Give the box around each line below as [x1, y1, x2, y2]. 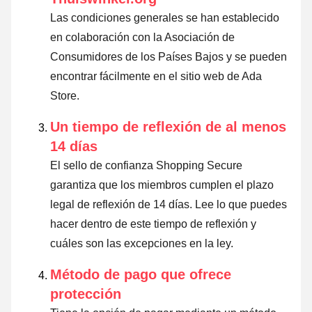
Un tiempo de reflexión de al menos [50, 119, 286, 135]
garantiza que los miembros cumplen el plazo [50, 179, 274, 192]
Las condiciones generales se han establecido [50, 12, 279, 24]
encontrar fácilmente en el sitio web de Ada [50, 70, 262, 83]
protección [50, 286, 121, 302]
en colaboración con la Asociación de [50, 31, 235, 44]
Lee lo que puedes [195, 198, 287, 211]
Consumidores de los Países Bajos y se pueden [50, 51, 287, 63]
